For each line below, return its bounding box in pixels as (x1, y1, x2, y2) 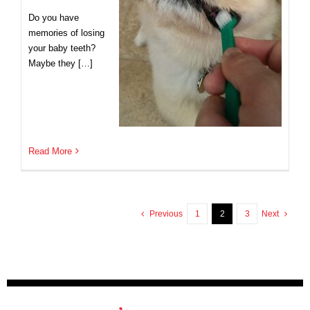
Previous (149, 208, 183, 219)
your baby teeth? (28, 42, 95, 53)
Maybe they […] (28, 57, 93, 69)
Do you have (28, 12, 79, 23)
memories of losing (28, 27, 104, 38)
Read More (28, 145, 72, 156)
